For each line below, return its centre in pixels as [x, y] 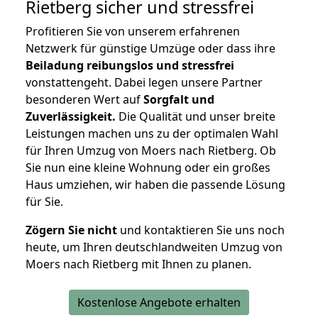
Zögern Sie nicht [71, 230]
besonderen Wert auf [84, 100]
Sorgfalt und [179, 100]
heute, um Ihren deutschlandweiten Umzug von [154, 247]
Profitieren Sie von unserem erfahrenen [133, 32]
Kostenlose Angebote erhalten [159, 303]
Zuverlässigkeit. [71, 117]
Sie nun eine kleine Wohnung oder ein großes [148, 168]
